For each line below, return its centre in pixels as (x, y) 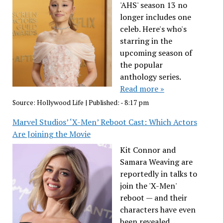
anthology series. (150, 76)
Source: (24, 103)
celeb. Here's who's (153, 29)
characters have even (158, 210)
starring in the (146, 41)
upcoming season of (156, 53)
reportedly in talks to (158, 174)
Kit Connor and (148, 150)
